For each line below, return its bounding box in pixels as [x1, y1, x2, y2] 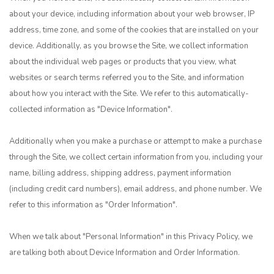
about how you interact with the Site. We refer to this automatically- [9, 88, 249, 99]
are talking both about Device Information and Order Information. [9, 247, 240, 258]
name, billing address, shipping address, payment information [9, 168, 231, 179]
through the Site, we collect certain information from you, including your [9, 152, 263, 163]
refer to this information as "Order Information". [9, 199, 177, 210]
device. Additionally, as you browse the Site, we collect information [9, 40, 248, 51]
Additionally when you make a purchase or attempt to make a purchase [9, 136, 262, 147]
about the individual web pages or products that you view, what [9, 56, 236, 67]
